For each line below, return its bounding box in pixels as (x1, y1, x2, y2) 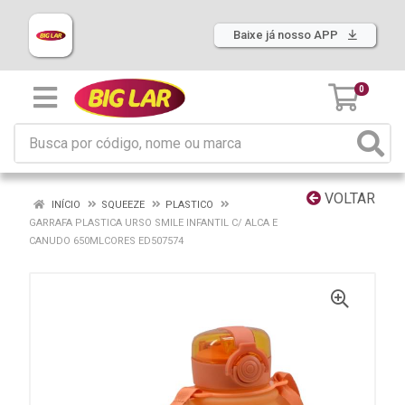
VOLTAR (321, 190, 375, 207)
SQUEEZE (101, 199, 145, 211)
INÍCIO (49, 199, 80, 211)
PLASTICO (165, 199, 213, 211)
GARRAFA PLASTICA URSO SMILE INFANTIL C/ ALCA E (29, 217, 278, 229)
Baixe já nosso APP (233, 28, 341, 42)
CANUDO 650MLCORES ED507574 (29, 235, 184, 247)
